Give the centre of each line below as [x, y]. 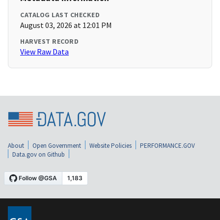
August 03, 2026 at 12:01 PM [66, 25]
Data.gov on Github [39, 155]
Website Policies [110, 146]
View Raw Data [44, 52]
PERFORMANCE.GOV [167, 146]
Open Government [57, 146]
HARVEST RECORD [49, 41]
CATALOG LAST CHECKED [60, 15]
